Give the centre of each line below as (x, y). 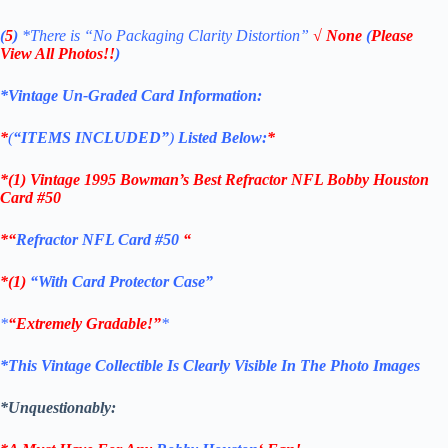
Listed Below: (222, 138)
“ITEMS (44, 138)
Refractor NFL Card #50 (99, 240)
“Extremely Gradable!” (84, 324)
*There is (53, 36)
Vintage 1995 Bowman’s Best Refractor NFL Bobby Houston (229, 180)
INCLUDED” (122, 138)
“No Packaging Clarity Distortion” (196, 36)
